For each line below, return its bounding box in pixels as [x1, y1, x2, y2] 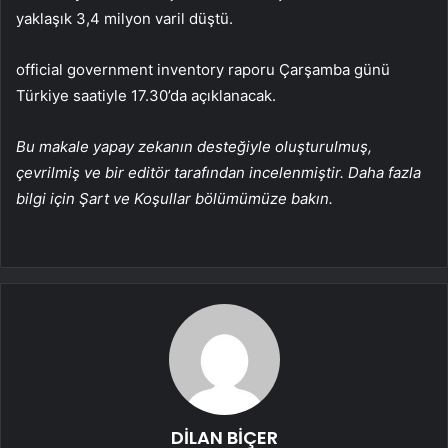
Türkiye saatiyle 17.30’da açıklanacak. [16, 86, 276, 106]
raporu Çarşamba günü [228, 60, 390, 80]
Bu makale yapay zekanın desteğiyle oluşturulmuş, [16, 137, 372, 157]
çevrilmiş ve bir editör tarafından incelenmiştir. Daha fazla [16, 163, 421, 183]
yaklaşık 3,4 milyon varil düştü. [16, 9, 233, 29]
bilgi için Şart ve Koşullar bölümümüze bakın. [16, 189, 333, 209]
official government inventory [16, 60, 228, 80]
